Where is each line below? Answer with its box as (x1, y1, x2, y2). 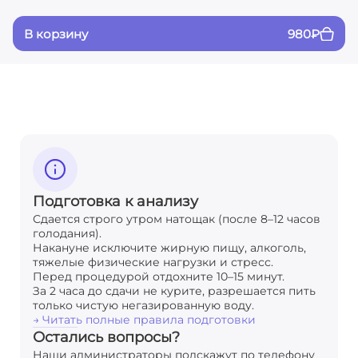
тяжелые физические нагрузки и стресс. (33, 255, 273, 269)
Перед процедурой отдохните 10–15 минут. (33, 269, 284, 284)
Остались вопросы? (33, 328, 180, 346)
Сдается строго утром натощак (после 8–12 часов (33, 212, 320, 226)
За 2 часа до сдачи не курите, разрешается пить (33, 284, 316, 298)
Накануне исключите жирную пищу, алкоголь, (33, 241, 306, 255)
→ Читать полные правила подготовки (33, 312, 256, 327)
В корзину (24, 26, 88, 42)
